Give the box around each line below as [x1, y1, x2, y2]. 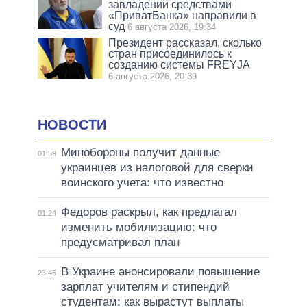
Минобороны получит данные [60, 146, 220, 160]
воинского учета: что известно [60, 176, 223, 190]
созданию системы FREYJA [108, 58, 251, 71]
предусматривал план [60, 236, 180, 249]
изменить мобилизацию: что [60, 221, 217, 234]
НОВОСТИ [38, 116, 106, 132]
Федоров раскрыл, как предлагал [60, 206, 237, 219]
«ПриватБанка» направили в [108, 9, 257, 21]
